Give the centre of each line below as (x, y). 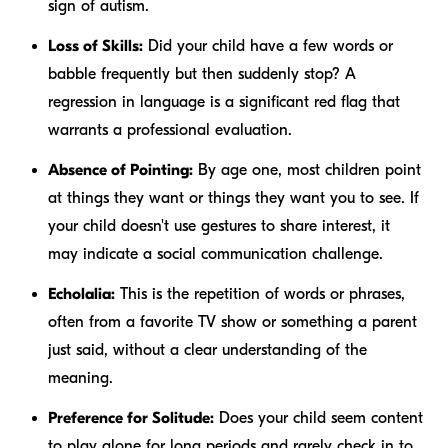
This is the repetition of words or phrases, (260, 293)
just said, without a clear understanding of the (207, 349)
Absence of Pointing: (120, 169)
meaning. (80, 377)
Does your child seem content (318, 417)
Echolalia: (81, 293)
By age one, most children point (307, 169)
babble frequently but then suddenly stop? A (202, 73)
